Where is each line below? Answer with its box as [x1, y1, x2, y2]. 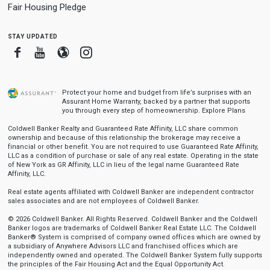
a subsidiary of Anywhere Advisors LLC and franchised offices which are [7, 242, 238, 250]
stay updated [7, 31, 58, 40]
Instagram [91, 45, 145, 59]
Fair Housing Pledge [7, 2, 86, 13]
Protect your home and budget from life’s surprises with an [61, 89, 251, 96]
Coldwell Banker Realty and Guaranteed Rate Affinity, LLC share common [7, 125, 238, 133]
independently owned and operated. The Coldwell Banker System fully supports [7, 251, 262, 259]
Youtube [45, 45, 89, 59]
